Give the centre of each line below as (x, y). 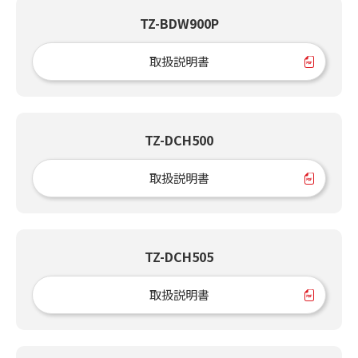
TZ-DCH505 (179, 256)
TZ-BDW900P (179, 23)
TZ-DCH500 (179, 139)
